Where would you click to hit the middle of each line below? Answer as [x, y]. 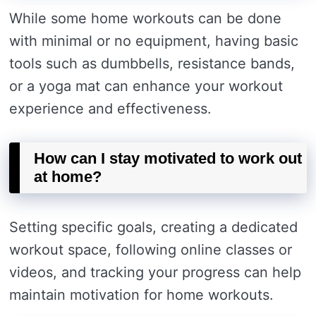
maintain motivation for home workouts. [141, 295]
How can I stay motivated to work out [168, 158]
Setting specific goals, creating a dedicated [153, 227]
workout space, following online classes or [151, 250]
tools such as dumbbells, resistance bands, [152, 63]
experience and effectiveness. [110, 109]
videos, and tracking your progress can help [155, 272]
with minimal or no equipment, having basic [154, 41]
